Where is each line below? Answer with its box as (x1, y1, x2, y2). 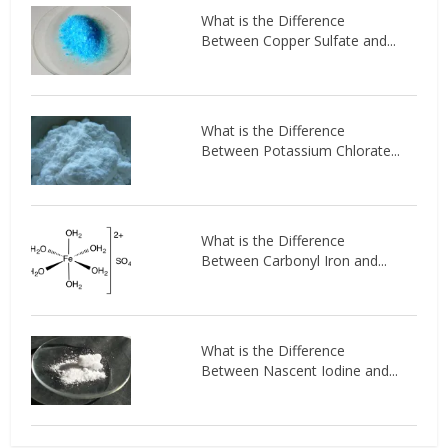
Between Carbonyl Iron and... (200, 250, 387, 270)
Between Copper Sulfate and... (200, 30, 396, 50)
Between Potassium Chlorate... (200, 140, 400, 160)
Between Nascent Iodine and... (200, 360, 398, 380)
